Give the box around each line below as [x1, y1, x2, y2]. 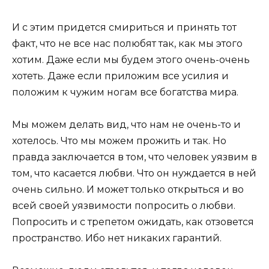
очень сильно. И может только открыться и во [12, 183, 244, 195]
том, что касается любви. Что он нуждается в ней [12, 167, 256, 179]
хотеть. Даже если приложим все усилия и [12, 70, 229, 82]
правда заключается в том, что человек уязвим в [12, 151, 257, 163]
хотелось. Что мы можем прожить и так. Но [12, 134, 226, 147]
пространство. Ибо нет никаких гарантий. [12, 232, 222, 244]
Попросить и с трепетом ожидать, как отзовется [12, 216, 254, 228]
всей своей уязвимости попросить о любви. [12, 199, 235, 211]
